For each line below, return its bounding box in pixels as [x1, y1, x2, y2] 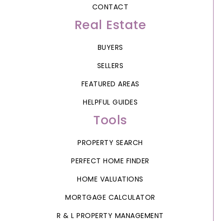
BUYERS [97, 42, 123, 52]
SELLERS [97, 60, 124, 71]
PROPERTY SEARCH [77, 137, 143, 147]
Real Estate [74, 16, 147, 34]
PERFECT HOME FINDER [71, 155, 149, 166]
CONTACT [92, 1, 129, 12]
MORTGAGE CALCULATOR [65, 192, 155, 202]
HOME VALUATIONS [77, 174, 144, 184]
